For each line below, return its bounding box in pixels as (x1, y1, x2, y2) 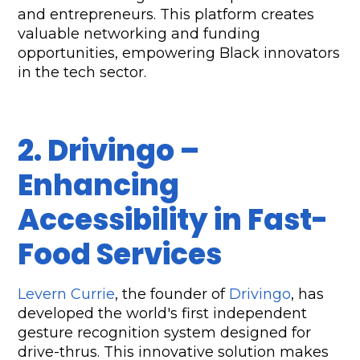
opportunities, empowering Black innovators (18, 44, 341, 63)
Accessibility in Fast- (18, 199, 329, 241)
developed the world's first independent (18, 305, 308, 323)
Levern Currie (18, 285, 116, 304)
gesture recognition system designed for (18, 324, 312, 342)
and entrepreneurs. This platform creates (18, 6, 315, 24)
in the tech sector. (18, 63, 147, 82)
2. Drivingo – (18, 130, 200, 172)
